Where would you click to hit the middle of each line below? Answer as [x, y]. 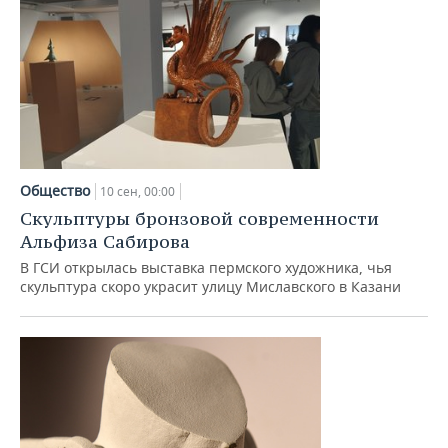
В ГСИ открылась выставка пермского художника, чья [206, 267]
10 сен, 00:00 [137, 191]
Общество [55, 190]
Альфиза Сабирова [105, 241]
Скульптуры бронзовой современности [199, 218]
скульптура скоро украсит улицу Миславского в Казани [210, 286]
